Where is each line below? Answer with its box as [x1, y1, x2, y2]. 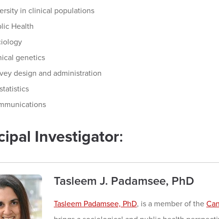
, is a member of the [137, 198, 206, 209]
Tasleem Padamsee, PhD [54, 198, 137, 209]
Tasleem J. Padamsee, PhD [54, 174, 194, 188]
